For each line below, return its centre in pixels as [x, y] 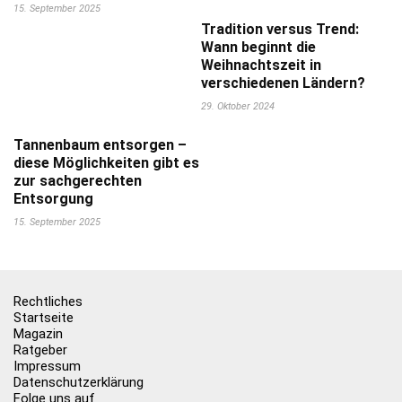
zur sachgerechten [78, 181]
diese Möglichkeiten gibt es [106, 163]
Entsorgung [53, 199]
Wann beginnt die [258, 47]
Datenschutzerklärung [79, 382]
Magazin [38, 334]
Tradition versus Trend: [280, 29]
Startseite [44, 318]
